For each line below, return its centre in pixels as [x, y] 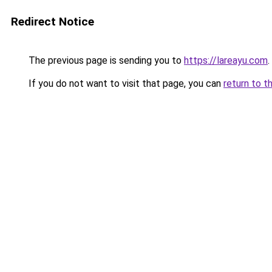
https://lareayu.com [226, 60]
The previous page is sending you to [105, 60]
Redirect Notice [53, 22]
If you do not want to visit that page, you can [125, 83]
